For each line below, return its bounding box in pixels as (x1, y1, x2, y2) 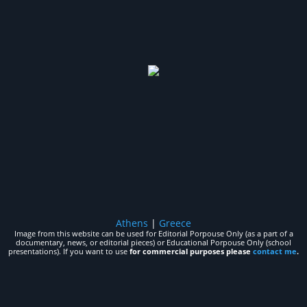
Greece (159, 217, 191, 230)
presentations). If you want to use (8, 246, 130, 256)
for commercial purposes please (130, 246, 253, 256)
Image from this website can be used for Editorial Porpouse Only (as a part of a (14, 228, 293, 238)
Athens (116, 217, 148, 230)
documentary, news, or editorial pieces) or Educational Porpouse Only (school (16, 237, 291, 247)
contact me (253, 246, 297, 256)
